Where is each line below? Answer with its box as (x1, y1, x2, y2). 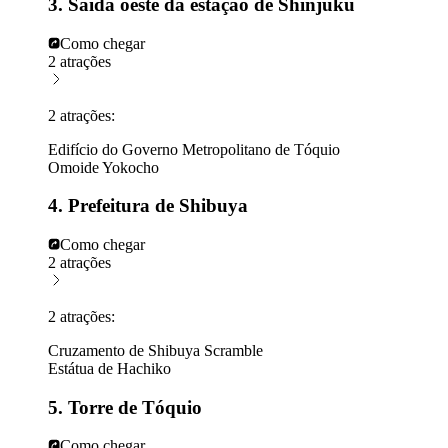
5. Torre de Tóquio (48, 396, 202, 418)
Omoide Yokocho (48, 158, 159, 176)
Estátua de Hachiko (48, 359, 171, 377)
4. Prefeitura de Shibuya (48, 195, 248, 217)
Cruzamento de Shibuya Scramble (48, 341, 263, 359)
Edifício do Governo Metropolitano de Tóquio (48, 140, 340, 158)
